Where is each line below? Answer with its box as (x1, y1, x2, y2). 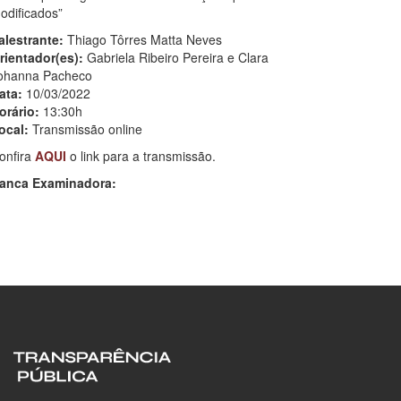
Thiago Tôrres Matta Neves (63, 30, 222, 48)
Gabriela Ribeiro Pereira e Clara (86, 47, 269, 66)
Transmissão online (28, 119, 142, 138)
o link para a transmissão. (65, 146, 216, 165)
